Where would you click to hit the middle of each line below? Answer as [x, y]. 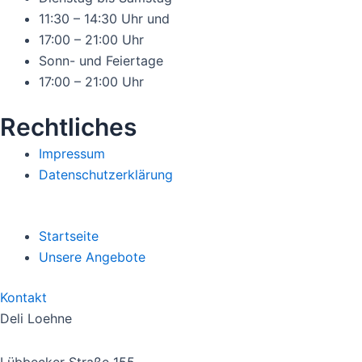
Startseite [69, 236]
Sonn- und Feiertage [101, 61]
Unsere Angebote [92, 257]
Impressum [72, 154]
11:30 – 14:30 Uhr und [104, 19]
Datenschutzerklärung [106, 175]
